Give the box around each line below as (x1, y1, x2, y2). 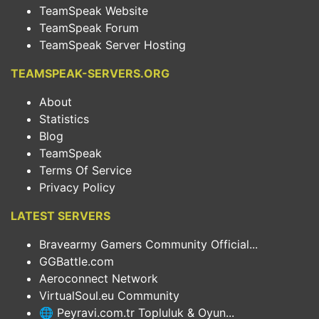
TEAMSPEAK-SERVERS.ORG (11, 66, 169, 80)
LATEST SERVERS (11, 209, 110, 223)
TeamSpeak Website (39, 4, 148, 18)
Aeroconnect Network (39, 271, 158, 286)
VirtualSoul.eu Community (39, 288, 179, 303)
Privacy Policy (39, 180, 115, 194)
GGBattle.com (39, 254, 114, 268)
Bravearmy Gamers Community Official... (39, 237, 258, 251)
